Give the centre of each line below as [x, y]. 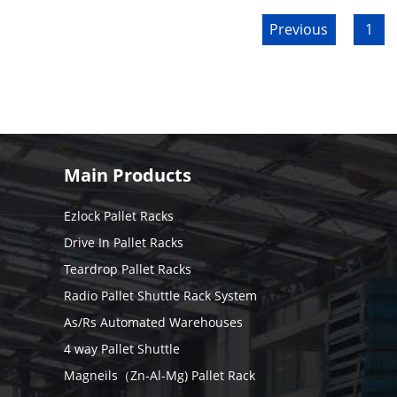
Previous [299, 29]
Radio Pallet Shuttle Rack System [160, 296]
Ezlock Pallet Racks [119, 216]
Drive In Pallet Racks [124, 242]
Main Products [128, 175]
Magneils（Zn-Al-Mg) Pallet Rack [160, 375]
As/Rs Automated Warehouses [153, 322]
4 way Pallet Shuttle [122, 349]
